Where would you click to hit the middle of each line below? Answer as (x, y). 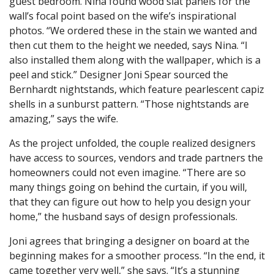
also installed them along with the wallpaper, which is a (135, 60)
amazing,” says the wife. (67, 118)
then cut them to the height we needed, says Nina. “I (128, 45)
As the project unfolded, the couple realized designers (132, 143)
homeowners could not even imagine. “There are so (128, 172)
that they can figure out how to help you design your (130, 202)
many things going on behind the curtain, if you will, (128, 187)
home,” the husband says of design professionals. (123, 216)
